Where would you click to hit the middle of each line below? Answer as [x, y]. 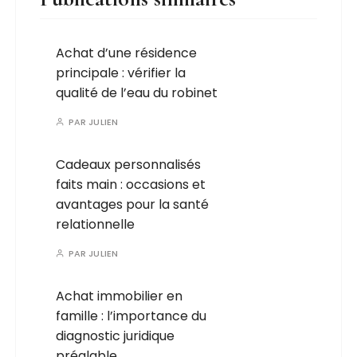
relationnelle [96, 225]
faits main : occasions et [131, 185]
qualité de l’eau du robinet [137, 93]
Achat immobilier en [120, 296]
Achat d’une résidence [127, 53]
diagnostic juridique [116, 336]
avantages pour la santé [133, 205]
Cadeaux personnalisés [129, 165]
